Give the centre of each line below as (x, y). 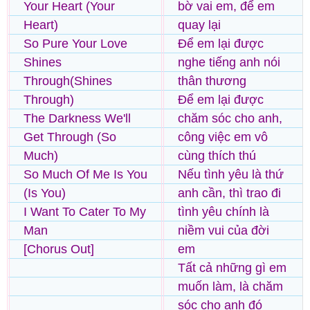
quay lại (199, 25)
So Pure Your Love (75, 43)
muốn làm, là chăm (230, 286)
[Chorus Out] (59, 249)
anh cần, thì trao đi (229, 193)
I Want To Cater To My (85, 211)
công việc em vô (223, 137)
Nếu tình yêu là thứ (231, 174)
